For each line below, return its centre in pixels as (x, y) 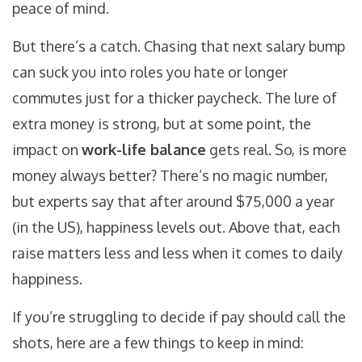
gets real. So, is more (276, 150)
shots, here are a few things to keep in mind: (158, 343)
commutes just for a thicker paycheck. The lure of (175, 98)
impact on (47, 150)
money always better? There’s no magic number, (170, 176)
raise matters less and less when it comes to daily (177, 253)
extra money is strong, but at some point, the (162, 124)
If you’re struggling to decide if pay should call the (179, 317)
